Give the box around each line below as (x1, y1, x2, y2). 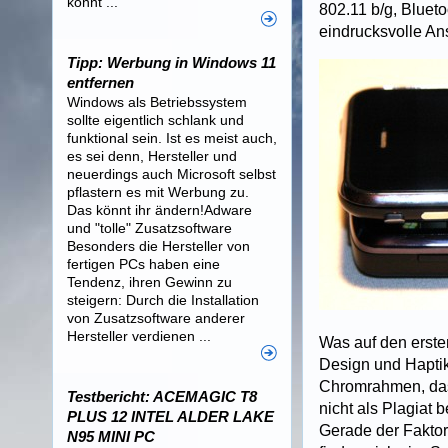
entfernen (67, 74, 134, 91)
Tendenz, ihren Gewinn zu (67, 274, 232, 290)
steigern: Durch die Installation (67, 292, 259, 308)
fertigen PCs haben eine (67, 256, 220, 272)
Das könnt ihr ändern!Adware (67, 202, 252, 218)
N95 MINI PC (67, 428, 155, 445)
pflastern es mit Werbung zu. (67, 184, 249, 200)
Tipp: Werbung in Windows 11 (67, 54, 276, 71)
